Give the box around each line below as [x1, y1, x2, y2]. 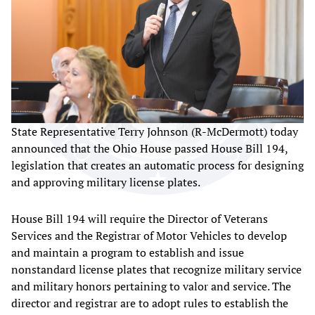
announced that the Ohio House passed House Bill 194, [11, 140, 288, 156]
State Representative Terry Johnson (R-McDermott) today [11, 123, 298, 139]
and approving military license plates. [11, 174, 200, 190]
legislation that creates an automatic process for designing [11, 157, 304, 173]
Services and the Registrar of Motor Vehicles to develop [11, 227, 287, 243]
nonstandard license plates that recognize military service [11, 261, 302, 277]
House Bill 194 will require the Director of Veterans [11, 210, 268, 226]
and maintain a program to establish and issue [11, 244, 244, 260]
